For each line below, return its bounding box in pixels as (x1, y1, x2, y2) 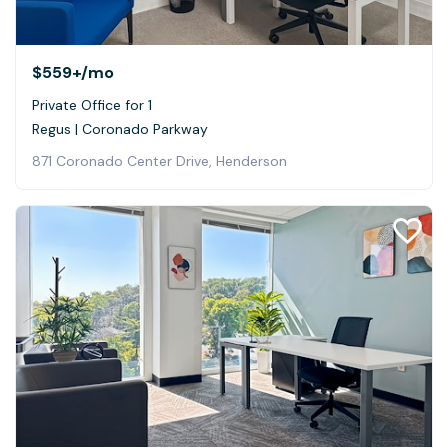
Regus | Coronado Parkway (32, 119, 208, 138)
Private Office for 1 (32, 95, 152, 114)
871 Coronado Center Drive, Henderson (32, 151, 287, 170)
